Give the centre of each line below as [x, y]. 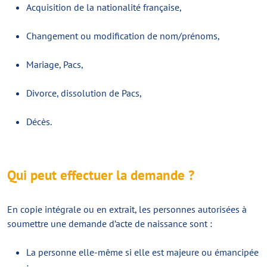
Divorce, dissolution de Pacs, [84, 93]
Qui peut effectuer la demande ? [101, 175]
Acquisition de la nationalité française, [104, 7]
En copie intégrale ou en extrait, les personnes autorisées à [127, 209]
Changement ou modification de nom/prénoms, [123, 36]
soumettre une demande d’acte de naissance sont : [110, 223]
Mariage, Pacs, [55, 64]
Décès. [39, 122]
